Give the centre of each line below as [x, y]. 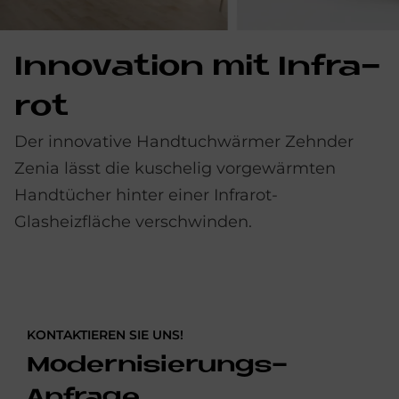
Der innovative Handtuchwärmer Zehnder [184, 141]
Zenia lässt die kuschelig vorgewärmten [175, 168]
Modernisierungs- [157, 365]
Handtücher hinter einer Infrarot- [146, 195]
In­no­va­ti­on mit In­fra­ [198, 67]
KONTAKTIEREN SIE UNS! [105, 334]
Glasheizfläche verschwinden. [135, 221]
